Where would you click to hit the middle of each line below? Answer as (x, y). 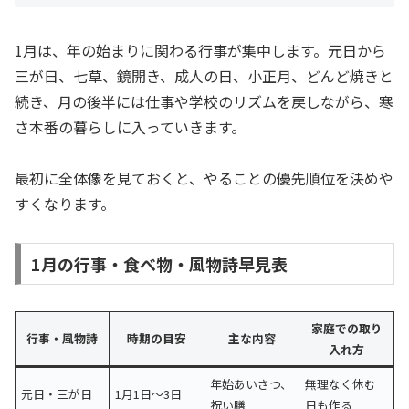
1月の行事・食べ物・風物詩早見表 (159, 264)
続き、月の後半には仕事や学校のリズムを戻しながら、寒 (204, 101)
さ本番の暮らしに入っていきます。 (130, 126)
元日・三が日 (57, 394)
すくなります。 (65, 204)
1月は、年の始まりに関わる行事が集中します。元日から (200, 50)
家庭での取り (346, 329)
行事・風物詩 (62, 339)
